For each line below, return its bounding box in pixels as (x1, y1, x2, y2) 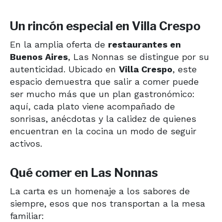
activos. (10, 138, 42, 149)
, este (172, 63, 197, 74)
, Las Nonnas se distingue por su (68, 51, 209, 62)
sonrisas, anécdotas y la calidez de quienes (10, 113, 196, 124)
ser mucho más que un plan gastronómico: (10, 88, 195, 99)
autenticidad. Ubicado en (10, 63, 119, 74)
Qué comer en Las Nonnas (10, 165, 158, 180)
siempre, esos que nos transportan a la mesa (10, 198, 205, 209)
